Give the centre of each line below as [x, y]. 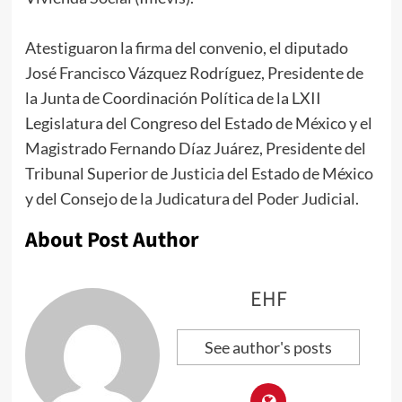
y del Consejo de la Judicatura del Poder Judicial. [192, 199]
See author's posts [268, 348]
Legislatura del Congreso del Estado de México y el [198, 123]
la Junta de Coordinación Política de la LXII [173, 98]
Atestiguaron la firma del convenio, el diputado [186, 48]
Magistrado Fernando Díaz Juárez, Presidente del [195, 149]
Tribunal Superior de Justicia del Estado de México [199, 174]
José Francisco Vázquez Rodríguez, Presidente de [194, 73]
